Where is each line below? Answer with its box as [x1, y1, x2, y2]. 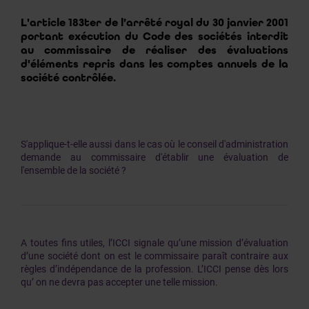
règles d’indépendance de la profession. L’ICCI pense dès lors [21, 263, 288, 275]
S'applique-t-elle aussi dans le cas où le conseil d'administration [21, 139, 288, 150]
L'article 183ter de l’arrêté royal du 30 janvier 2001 [21, 16, 288, 29]
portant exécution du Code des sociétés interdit [21, 30, 288, 43]
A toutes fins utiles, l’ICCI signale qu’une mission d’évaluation [21, 237, 288, 248]
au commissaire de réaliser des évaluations [21, 43, 288, 57]
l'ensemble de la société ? [21, 165, 126, 176]
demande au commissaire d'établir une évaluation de [21, 152, 288, 163]
